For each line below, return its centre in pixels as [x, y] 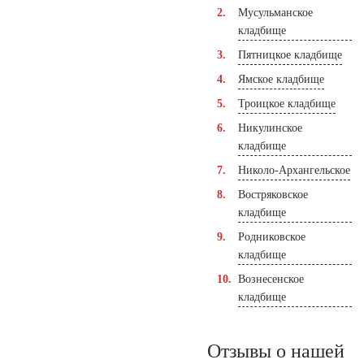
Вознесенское [271, 279]
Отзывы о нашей [276, 351]
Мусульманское [275, 12]
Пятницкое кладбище [290, 54]
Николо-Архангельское [294, 170]
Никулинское [270, 128]
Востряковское [273, 194]
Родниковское [272, 236]
